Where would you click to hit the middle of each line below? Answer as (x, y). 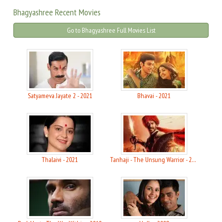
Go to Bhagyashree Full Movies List (111, 30)
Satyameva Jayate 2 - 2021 (60, 96)
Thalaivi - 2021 (60, 160)
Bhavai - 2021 (154, 96)
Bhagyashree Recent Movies (57, 12)
